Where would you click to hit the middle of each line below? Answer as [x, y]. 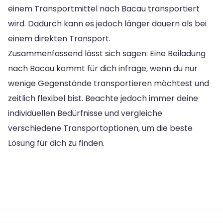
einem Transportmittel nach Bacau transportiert [104, 8]
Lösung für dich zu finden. [56, 143]
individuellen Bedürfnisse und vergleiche [85, 113]
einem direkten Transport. [59, 38]
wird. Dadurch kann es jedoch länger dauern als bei [107, 23]
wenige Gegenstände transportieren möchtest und [109, 83]
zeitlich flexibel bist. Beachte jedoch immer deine [103, 98]
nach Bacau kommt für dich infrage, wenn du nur [103, 68]
